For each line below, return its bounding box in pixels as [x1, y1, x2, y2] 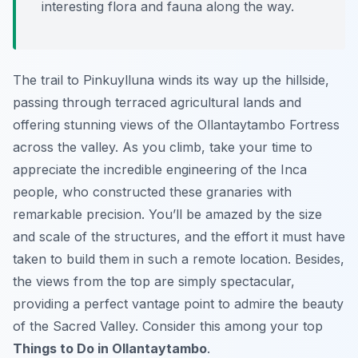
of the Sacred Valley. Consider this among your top [13, 318, 323, 335]
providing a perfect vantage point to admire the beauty [13, 296, 344, 312]
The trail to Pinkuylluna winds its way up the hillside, [13, 72, 329, 89]
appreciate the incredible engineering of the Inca [13, 161, 307, 178]
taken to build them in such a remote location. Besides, [13, 251, 344, 268]
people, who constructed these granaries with [13, 184, 292, 201]
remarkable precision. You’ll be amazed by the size [13, 206, 322, 223]
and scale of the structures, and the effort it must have [13, 229, 345, 245]
